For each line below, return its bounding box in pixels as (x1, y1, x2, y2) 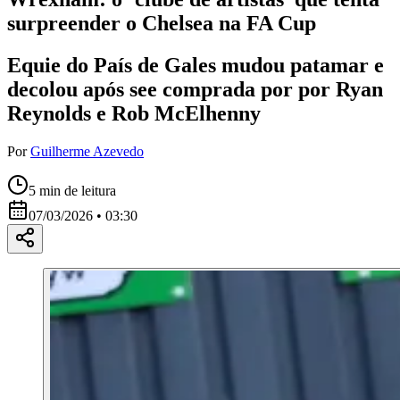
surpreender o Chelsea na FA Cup (7, 11, 316, 35)
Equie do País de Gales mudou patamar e (7, 53, 384, 77)
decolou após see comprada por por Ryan (7, 77, 383, 101)
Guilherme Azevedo (30, 143, 144, 159)
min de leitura (36, 182, 116, 198)
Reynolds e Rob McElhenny (7, 101, 261, 125)
